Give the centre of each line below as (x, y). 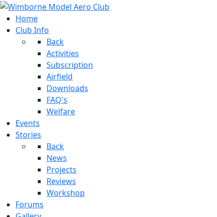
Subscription (70, 65)
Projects (62, 169)
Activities (63, 53)
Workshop (66, 193)
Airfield (60, 76)
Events (28, 123)
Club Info (32, 30)
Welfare (61, 111)
